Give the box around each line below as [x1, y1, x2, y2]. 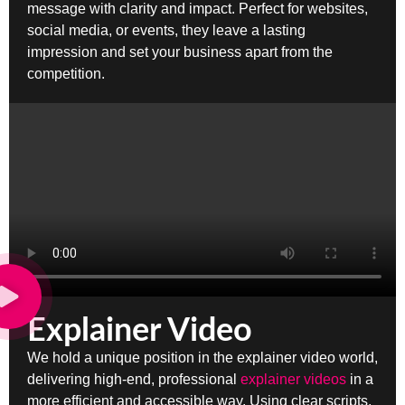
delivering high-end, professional [27, 372, 240, 388]
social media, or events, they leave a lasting [27, 23, 306, 39]
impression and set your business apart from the [27, 44, 333, 61]
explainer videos [240, 372, 346, 388]
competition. [27, 66, 105, 82]
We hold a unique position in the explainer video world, [27, 350, 378, 366]
